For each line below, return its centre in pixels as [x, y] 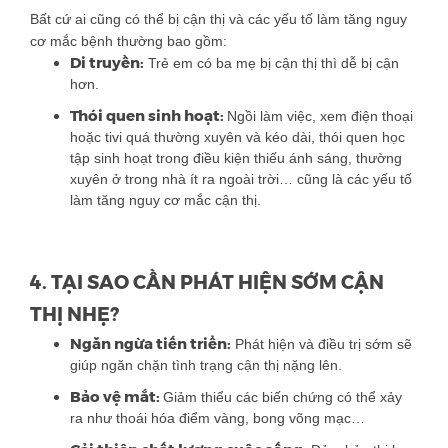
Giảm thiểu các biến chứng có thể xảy [282, 397]
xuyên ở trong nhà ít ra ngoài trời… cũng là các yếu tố [241, 179]
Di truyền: [107, 63]
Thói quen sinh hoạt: [148, 116]
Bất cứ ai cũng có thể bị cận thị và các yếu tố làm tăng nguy [218, 19]
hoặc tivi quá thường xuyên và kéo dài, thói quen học [237, 137]
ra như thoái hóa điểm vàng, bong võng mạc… [217, 418]
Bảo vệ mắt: [116, 397]
